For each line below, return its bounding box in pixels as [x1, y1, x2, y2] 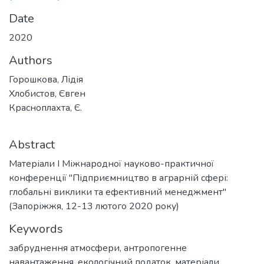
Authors [9, 52, 52, 68]
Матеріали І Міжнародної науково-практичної [9, 157, 214, 170]
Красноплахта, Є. [9, 101, 82, 114]
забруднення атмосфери [9, 242, 120, 255]
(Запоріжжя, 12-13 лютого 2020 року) [9, 200, 179, 213]
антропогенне [124, 242, 187, 255]
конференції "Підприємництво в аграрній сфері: [9, 171, 228, 184]
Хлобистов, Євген [9, 87, 85, 100]
